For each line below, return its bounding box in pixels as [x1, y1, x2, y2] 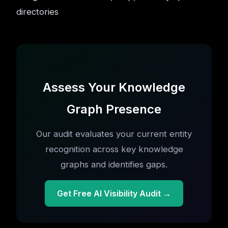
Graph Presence [67, 102, 161, 117]
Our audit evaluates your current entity [36, 129, 192, 139]
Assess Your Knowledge [43, 80, 185, 95]
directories [16, 7, 59, 17]
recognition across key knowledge [45, 144, 183, 154]
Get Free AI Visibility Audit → [57, 188, 171, 198]
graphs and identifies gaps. [61, 159, 167, 169]
